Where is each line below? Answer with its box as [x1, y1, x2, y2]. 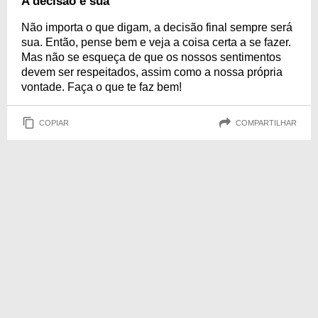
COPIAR [39, 118, 69, 127]
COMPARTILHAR [236, 118, 297, 127]
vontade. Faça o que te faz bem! [21, 81, 182, 93]
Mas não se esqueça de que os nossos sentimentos [21, 51, 281, 63]
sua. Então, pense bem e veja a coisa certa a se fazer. [21, 36, 291, 48]
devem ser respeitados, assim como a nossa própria [21, 66, 283, 78]
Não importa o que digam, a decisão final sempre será [21, 21, 292, 33]
